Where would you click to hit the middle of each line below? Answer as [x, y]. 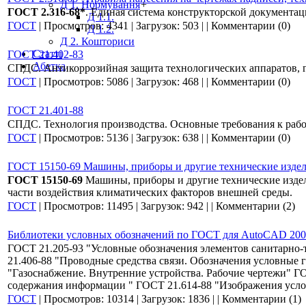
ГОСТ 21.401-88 [45, 110]
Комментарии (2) [255, 206]
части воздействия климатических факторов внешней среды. [150, 192]
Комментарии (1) [262, 299]
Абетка [49, 66]
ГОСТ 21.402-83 [45, 54]
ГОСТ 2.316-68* [46, 12]
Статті [47, 54]
